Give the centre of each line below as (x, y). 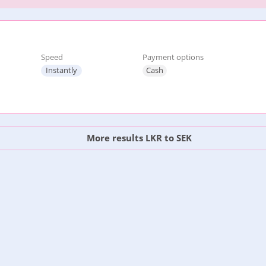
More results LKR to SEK (138, 138)
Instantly (61, 70)
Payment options (173, 57)
